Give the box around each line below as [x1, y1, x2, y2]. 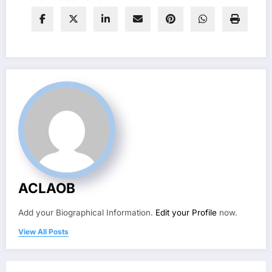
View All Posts [18, 227, 69, 237]
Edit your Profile [155, 208, 217, 218]
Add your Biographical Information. [18, 208, 155, 218]
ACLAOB [18, 180, 75, 197]
